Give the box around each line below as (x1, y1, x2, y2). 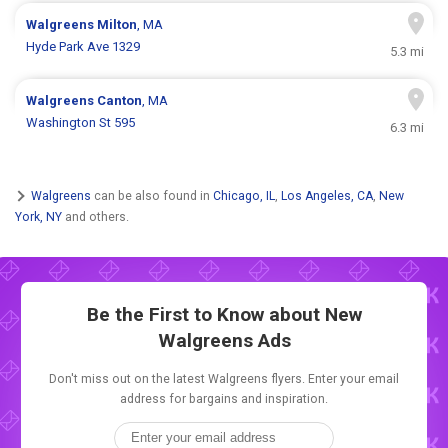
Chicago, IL (213, 188, 275, 203)
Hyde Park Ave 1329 (26, 39, 141, 55)
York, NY (15, 209, 62, 224)
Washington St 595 (26, 115, 136, 131)
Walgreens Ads (157, 329, 291, 353)
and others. (62, 209, 129, 224)
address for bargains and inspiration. (120, 392, 328, 407)
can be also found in (91, 188, 213, 203)
